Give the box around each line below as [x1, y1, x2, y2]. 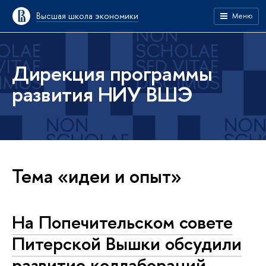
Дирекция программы [12, 59, 213, 87]
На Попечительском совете [12, 210, 233, 235]
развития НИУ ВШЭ [12, 80, 193, 108]
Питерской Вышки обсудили [12, 231, 242, 256]
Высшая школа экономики [36, 10, 138, 21]
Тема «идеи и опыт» [12, 163, 182, 189]
